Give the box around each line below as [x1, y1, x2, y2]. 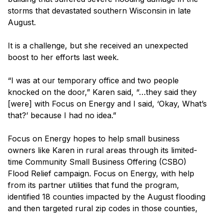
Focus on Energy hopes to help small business [8, 134, 180, 144]
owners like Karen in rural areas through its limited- [8, 145, 197, 155]
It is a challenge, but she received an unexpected [8, 41, 188, 51]
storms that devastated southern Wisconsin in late [8, 6, 191, 16]
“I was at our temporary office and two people [8, 76, 179, 86]
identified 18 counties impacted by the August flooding [8, 192, 205, 202]
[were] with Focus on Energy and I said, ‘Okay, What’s [8, 99, 207, 109]
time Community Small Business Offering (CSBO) [8, 157, 186, 167]
